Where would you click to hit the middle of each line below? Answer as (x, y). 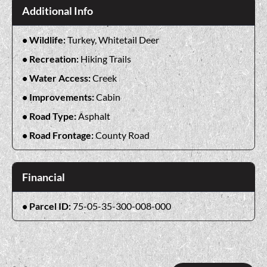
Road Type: (54, 116)
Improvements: (63, 97)
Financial (44, 177)
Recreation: (55, 59)
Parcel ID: (51, 206)
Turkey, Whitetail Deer (113, 40)
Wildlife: (48, 40)
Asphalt (94, 116)
